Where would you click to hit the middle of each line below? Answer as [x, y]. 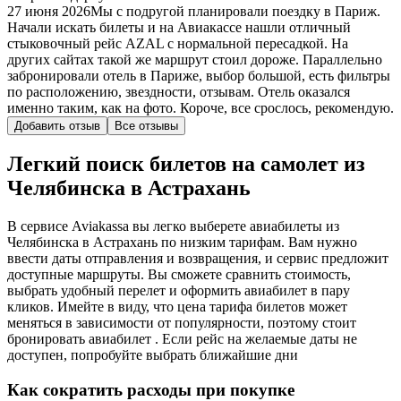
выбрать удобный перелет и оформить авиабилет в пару [179, 291]
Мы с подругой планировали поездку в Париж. [235, 11]
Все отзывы [146, 125]
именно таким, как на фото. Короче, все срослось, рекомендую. [200, 107]
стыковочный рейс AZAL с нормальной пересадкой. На [178, 43]
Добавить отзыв [57, 125]
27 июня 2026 [49, 11]
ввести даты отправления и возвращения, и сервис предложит [198, 259]
